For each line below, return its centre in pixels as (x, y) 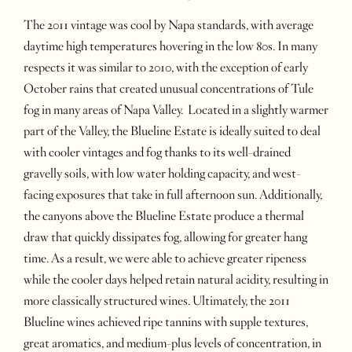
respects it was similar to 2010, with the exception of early (166, 68)
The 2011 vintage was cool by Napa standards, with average (169, 25)
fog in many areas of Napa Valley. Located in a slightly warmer (176, 110)
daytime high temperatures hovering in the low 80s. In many (170, 46)
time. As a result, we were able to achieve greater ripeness (165, 258)
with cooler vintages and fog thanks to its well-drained (157, 152)
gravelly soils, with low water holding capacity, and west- (162, 174)
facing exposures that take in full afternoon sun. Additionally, (173, 195)
